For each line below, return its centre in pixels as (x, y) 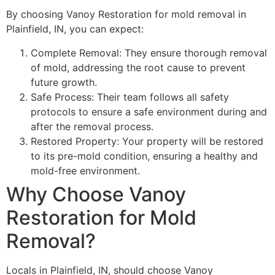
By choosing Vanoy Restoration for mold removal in (126, 14)
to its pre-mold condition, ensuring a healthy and (144, 156)
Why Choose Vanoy (96, 194)
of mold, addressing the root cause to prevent (138, 67)
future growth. (64, 82)
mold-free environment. (85, 170)
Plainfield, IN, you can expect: (75, 29)
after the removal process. (92, 126)
